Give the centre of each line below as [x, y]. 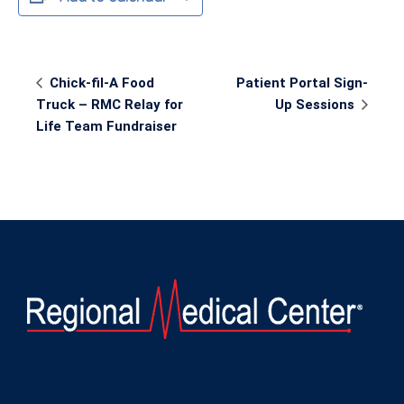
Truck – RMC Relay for [110, 105]
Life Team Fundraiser [106, 126]
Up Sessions [317, 105]
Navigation [63, 94]
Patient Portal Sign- [302, 83]
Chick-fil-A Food [100, 83]
